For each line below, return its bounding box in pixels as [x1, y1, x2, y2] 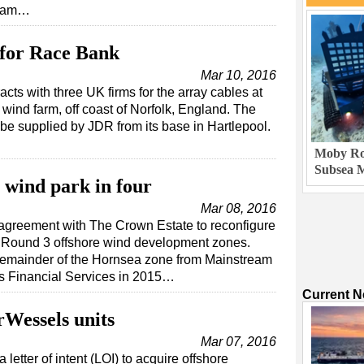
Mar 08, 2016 [201, 201, 276, 216]
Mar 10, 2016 [201, 68, 276, 83]
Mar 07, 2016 [201, 335, 276, 349]
